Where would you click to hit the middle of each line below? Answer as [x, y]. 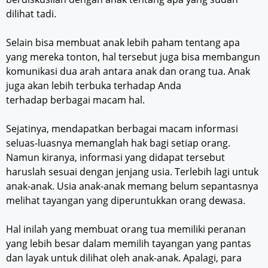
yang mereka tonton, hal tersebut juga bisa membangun [133, 57]
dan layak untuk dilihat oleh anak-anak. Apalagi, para [124, 258]
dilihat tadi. [31, 14]
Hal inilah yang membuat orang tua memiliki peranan [126, 229]
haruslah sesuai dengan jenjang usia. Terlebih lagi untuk [132, 172]
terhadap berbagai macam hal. [75, 100]
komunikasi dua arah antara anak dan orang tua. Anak [128, 71]
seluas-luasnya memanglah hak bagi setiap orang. [118, 143]
